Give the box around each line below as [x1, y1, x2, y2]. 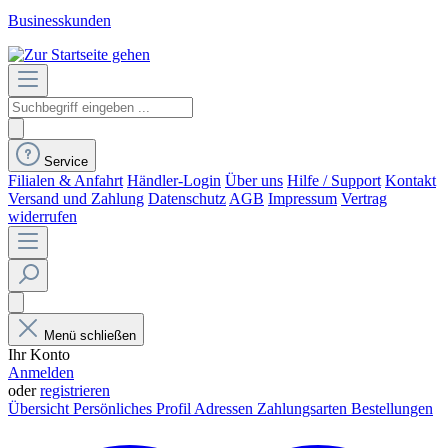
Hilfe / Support [287, 172, 381, 189]
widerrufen [8, 208, 77, 225]
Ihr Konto [8, 346, 70, 363]
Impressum [268, 190, 337, 207]
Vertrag [341, 190, 387, 207]
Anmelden [8, 364, 74, 381]
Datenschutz [148, 190, 226, 207]
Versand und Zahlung [8, 190, 144, 207]
